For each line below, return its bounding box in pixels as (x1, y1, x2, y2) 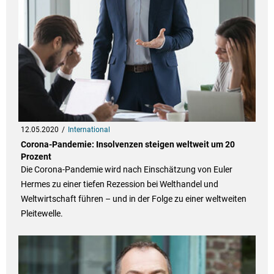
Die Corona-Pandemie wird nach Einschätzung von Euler (20, 165, 232, 175)
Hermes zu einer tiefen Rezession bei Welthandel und (20, 179, 218, 190)
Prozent (20, 152, 51, 162)
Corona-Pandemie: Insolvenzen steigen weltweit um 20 (20, 139, 235, 150)
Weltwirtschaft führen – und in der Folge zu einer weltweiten (20, 194, 246, 204)
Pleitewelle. (20, 209, 63, 219)
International (67, 125, 110, 135)
